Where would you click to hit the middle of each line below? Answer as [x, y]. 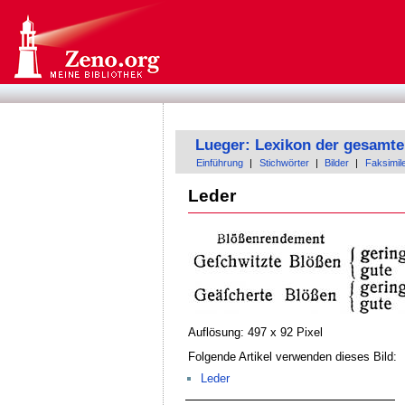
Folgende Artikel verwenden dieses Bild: [292, 357]
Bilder [337, 163]
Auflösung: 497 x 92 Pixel [255, 333]
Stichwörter [284, 163]
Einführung [220, 163]
